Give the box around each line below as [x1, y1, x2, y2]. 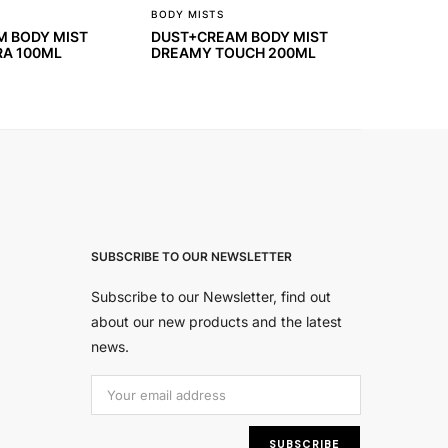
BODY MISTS [151, 7, 224, 20]
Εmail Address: [90, 375, 203, 396]
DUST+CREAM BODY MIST [151, 27, 328, 45]
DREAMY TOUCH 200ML [151, 43, 316, 61]
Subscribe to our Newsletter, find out [91, 287, 331, 305]
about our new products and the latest [91, 312, 342, 330]
